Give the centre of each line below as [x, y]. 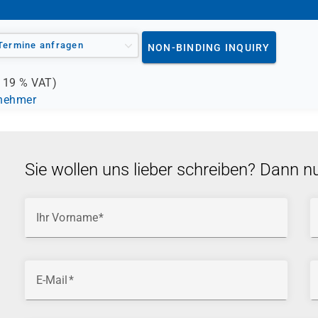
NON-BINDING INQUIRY [209, 47]
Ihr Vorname [67, 218]
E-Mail [52, 280]
